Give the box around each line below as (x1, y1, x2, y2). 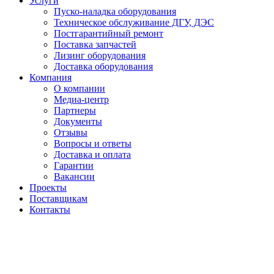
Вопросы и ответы (54, 138, 131, 149)
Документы (54, 116, 102, 127)
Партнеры (54, 105, 96, 116)
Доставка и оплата (54, 149, 131, 160)
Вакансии (54, 171, 95, 182)
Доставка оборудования (54, 61, 153, 72)
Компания (29, 72, 72, 83)
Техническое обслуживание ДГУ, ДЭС (54, 17, 214, 28)
